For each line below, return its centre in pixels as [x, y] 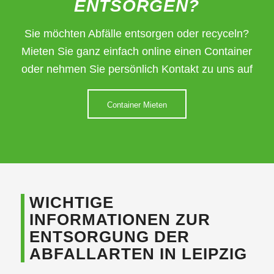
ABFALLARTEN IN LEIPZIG [138, 254]
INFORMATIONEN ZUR [120, 219]
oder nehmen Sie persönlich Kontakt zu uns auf [137, 69]
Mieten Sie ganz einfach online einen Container [137, 51]
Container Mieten [137, 105]
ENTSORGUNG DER [109, 236]
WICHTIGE [71, 202]
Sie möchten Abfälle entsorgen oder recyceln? [137, 33]
